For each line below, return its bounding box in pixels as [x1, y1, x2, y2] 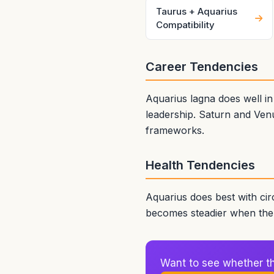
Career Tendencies [146, 59, 258, 74]
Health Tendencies [146, 158, 255, 172]
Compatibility [156, 19, 215, 31]
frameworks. [146, 124, 204, 136]
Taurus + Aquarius [156, 6, 237, 17]
